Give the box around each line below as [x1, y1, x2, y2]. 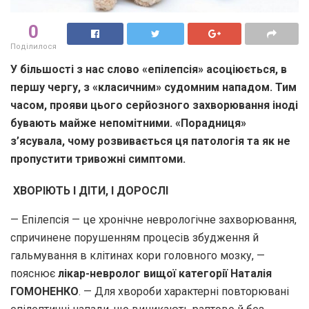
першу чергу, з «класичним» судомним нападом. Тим [10, 80, 297, 94]
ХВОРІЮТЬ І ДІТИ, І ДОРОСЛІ [13, 183, 168, 197]
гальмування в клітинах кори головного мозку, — [10, 248, 265, 262]
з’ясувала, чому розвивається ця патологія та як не [10, 134, 290, 148]
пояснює [10, 266, 58, 280]
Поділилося [10, 41, 57, 51]
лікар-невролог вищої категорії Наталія [58, 266, 272, 280]
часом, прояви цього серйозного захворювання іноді [10, 98, 298, 112]
